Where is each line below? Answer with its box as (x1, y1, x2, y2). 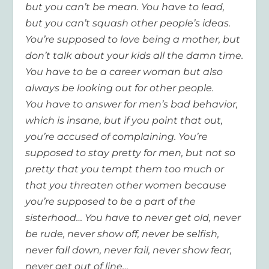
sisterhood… (25, 212, 83, 224)
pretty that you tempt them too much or (25, 163, 225, 175)
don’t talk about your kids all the (25, 50, 184, 62)
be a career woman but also (85, 66, 223, 78)
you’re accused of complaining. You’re (25, 131, 208, 143)
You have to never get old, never (82, 212, 241, 224)
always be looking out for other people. (25, 82, 214, 94)
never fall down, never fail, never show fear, (25, 244, 232, 256)
